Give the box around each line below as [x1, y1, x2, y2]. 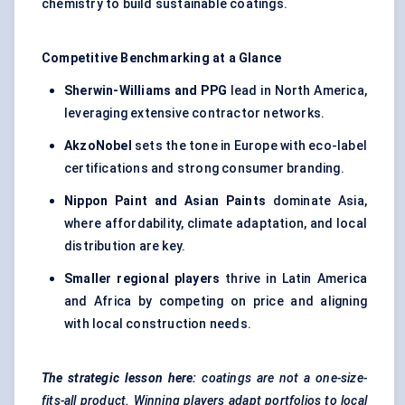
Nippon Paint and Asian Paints [64, 193, 266, 209]
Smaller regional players [64, 271, 221, 287]
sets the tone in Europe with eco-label [131, 138, 367, 154]
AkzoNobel [64, 138, 132, 154]
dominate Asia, [265, 193, 367, 209]
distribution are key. [64, 239, 186, 254]
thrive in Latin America [220, 271, 367, 287]
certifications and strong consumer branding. [64, 161, 344, 176]
